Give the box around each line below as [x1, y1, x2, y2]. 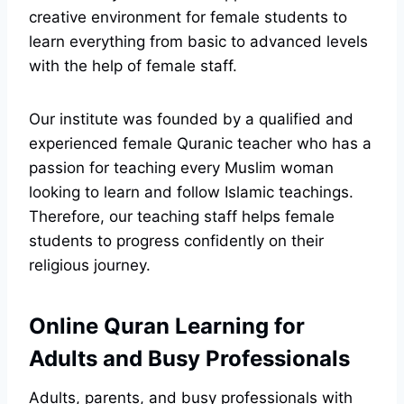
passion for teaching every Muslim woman [29, 159, 334, 178]
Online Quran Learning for [29, 313, 305, 340]
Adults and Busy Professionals [29, 345, 350, 372]
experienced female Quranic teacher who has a [29, 134, 372, 153]
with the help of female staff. [29, 57, 237, 76]
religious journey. [29, 256, 151, 275]
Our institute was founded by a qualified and [29, 110, 353, 129]
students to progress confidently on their [29, 232, 324, 251]
